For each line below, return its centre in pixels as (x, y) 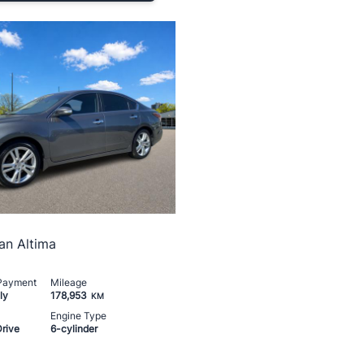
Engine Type (78, 315)
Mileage (69, 282)
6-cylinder (74, 328)
